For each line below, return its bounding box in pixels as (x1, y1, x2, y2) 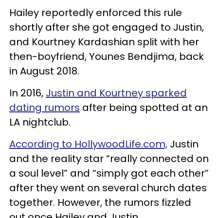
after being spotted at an (80, 100, 208, 114)
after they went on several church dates (9, 181, 207, 195)
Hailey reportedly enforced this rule (9, 5, 182, 19)
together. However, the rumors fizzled (9, 195, 191, 209)
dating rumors (9, 100, 80, 114)
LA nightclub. (9, 115, 71, 129)
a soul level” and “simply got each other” (9, 166, 209, 180)
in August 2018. (9, 64, 82, 78)
